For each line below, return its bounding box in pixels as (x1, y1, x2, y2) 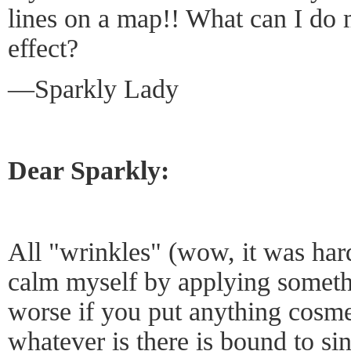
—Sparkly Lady (8, 74, 179, 104)
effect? (8, 34, 78, 63)
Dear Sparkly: (8, 156, 169, 186)
